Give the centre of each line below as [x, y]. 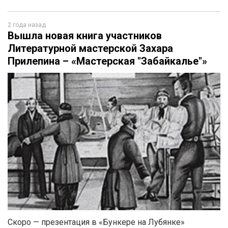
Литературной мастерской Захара [90, 48]
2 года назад [27, 25]
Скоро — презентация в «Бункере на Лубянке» [96, 222]
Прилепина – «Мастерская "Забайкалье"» [107, 61]
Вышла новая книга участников [85, 36]
